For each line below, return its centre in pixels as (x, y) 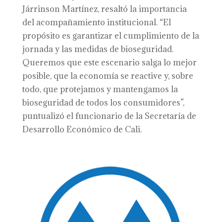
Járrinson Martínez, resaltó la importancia (104, 9)
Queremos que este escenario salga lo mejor (109, 62)
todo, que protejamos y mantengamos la (100, 89)
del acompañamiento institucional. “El (96, 22)
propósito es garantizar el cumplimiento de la (111, 36)
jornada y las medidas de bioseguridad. (98, 49)
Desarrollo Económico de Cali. (82, 129)
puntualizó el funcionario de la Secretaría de (109, 116)
